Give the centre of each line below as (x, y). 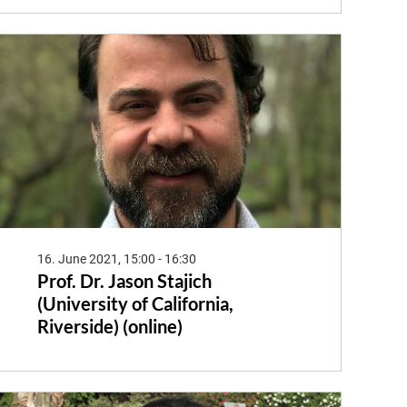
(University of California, (135, 303)
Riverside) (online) (109, 326)
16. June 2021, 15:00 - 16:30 (116, 258)
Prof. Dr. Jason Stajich (124, 280)
